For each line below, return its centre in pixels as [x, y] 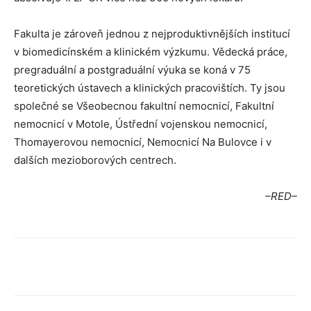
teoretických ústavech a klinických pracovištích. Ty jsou [150, 88]
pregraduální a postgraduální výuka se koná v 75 [132, 70]
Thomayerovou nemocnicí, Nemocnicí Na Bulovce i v [143, 142]
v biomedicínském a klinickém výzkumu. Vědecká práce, [151, 52]
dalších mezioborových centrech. [95, 160]
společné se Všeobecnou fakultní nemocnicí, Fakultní [144, 106]
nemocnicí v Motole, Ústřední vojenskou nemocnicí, [141, 124]
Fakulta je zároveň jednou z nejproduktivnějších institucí [152, 34]
